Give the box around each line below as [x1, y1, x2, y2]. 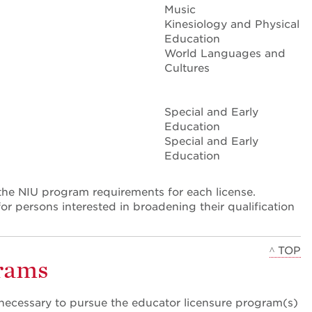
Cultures [164, 62, 210, 75]
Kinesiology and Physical [164, 18, 299, 31]
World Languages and [164, 47, 286, 60]
